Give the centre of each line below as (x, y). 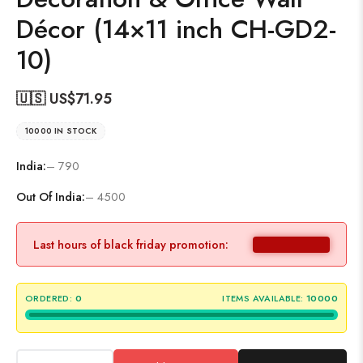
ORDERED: (49, 298)
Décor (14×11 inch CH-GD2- (176, 29)
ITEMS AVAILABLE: (263, 298)
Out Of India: (51, 196)
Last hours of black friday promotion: (131, 244)
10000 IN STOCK (61, 131)
